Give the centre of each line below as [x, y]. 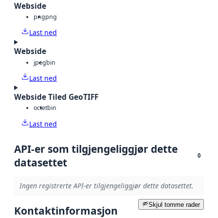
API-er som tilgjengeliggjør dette [96, 149]
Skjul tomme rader [174, 204]
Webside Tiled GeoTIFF [56, 97]
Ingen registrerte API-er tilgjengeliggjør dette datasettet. [106, 186]
